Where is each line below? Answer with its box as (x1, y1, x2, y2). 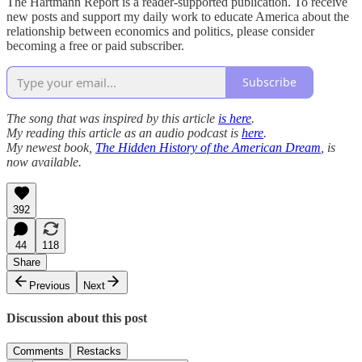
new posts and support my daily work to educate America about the (6, 9, 349, 23)
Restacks (77, 345, 121, 358)
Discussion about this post (6, 310, 147, 325)
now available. (6, 154, 82, 169)
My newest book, (6, 140, 95, 154)
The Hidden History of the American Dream (95, 140, 321, 154)
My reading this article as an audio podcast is (6, 125, 242, 140)
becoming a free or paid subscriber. (6, 38, 184, 53)
